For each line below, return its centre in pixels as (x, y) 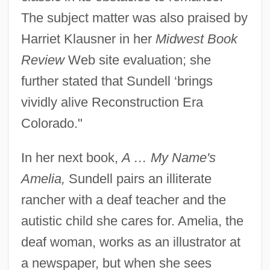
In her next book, (71, 157)
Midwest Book (196, 39)
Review (42, 60)
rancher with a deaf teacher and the (123, 199)
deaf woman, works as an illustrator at (130, 242)
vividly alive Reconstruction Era (112, 102)
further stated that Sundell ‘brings (117, 81)
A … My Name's (168, 157)
